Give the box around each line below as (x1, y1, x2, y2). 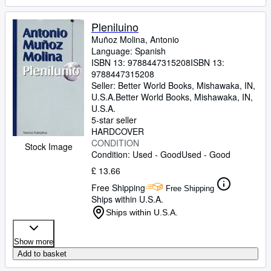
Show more (14, 237, 53, 246)
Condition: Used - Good (91, 148, 181, 160)
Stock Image (24, 140, 73, 153)
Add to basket (18, 249, 67, 258)
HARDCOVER (91, 125, 144, 137)
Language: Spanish (91, 45, 166, 57)
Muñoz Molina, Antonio (91, 33, 179, 45)
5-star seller (91, 114, 137, 126)
